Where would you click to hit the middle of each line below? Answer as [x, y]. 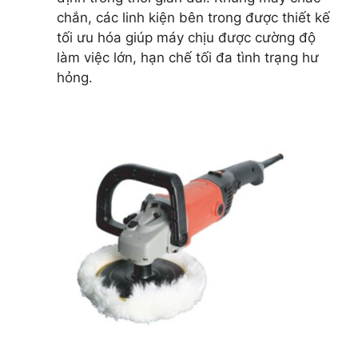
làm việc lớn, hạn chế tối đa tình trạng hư [188, 58]
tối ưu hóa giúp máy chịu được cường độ [186, 38]
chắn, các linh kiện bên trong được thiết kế [193, 18]
